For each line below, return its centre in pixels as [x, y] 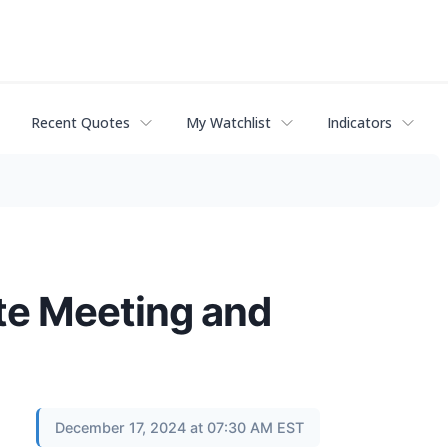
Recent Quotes [80, 123]
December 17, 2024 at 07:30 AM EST [179, 427]
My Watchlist [228, 123]
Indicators [359, 123]
